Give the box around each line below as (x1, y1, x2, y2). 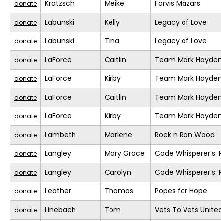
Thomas (105, 186, 133, 196)
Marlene (105, 130, 132, 140)
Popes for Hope (155, 186, 207, 196)
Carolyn (105, 167, 131, 178)
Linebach (45, 205, 76, 215)
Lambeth (45, 130, 76, 140)
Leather (45, 186, 71, 196)
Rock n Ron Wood (155, 130, 215, 140)
